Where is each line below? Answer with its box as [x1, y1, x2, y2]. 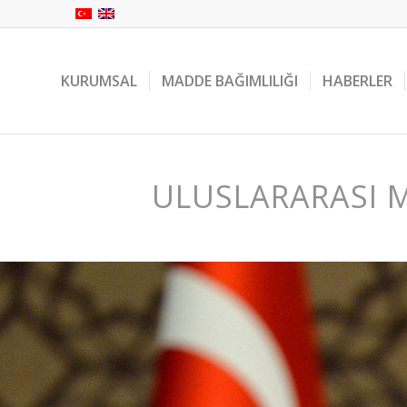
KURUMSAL [61, 71, 137, 91]
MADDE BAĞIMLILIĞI [162, 71, 298, 91]
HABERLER [323, 71, 392, 91]
